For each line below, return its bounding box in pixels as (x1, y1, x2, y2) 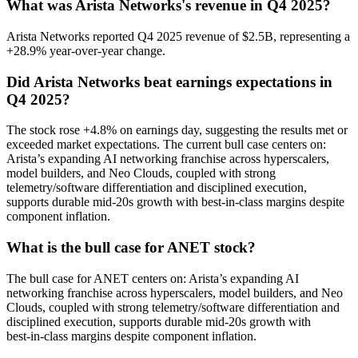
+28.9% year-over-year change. (6, 43, 165, 58)
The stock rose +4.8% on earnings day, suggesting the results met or (6, 123, 348, 137)
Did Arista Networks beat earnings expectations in (6, 73, 332, 90)
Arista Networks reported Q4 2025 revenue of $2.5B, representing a (6, 29, 350, 43)
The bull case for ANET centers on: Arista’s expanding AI (6, 271, 299, 285)
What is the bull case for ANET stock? (6, 239, 256, 256)
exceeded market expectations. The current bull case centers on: (6, 137, 326, 152)
